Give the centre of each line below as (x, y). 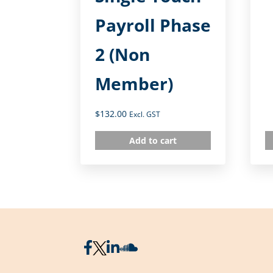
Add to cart (153, 140)
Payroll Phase (153, 25)
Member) (134, 83)
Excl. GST (145, 114)
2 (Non (122, 54)
